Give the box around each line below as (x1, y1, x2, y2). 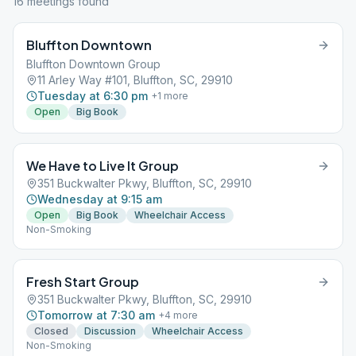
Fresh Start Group (26, 273, 139, 290)
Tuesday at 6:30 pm (37, 89, 148, 103)
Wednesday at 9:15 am (37, 192, 162, 206)
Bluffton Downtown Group (26, 57, 161, 71)
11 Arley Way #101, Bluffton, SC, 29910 (37, 73, 233, 87)
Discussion (84, 325, 136, 337)
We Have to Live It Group (26, 157, 179, 174)
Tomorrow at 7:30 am (37, 308, 155, 322)
